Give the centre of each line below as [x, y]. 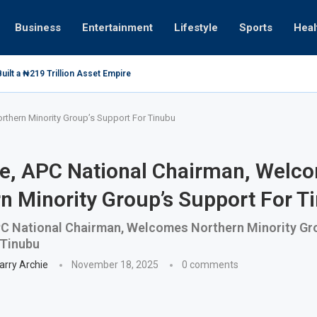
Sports [256, 28]
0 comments [210, 264]
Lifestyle [196, 28]
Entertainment [117, 28]
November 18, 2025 [115, 264]
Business [38, 28]
